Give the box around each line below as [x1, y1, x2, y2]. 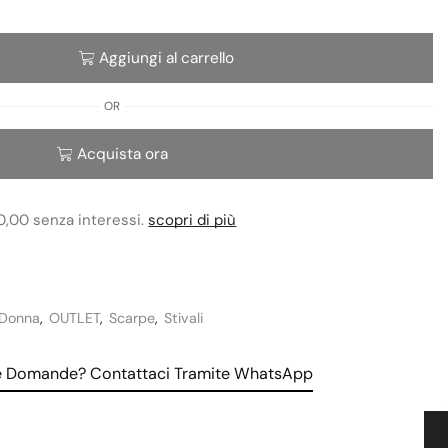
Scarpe [109, 308, 155, 327]
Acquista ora [76, 143, 168, 164]
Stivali [164, 308, 203, 327]
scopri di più [148, 210, 237, 231]
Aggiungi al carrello [99, 47, 235, 68]
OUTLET [49, 308, 100, 327]
